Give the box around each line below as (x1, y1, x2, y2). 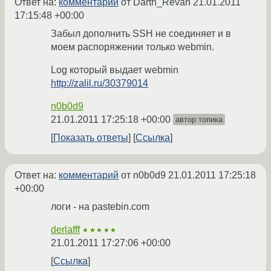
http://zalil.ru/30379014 (51, 78, 148, 89)
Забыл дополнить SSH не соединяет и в (51, 28, 231, 39)
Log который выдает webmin (51, 65, 178, 76)
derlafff (51, 224, 80, 235)
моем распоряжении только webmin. (51, 42, 214, 53)
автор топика (175, 115, 223, 125)
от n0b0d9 (119, 170, 168, 181)
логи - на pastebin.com (51, 201, 149, 212)
